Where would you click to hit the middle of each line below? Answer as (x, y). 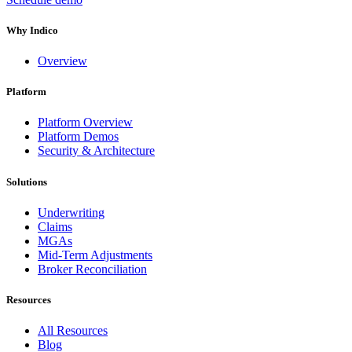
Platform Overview (85, 123)
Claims (55, 226)
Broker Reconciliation (92, 269)
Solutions (27, 181)
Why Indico (32, 30)
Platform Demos (78, 137)
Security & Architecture (96, 151)
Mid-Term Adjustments (95, 255)
